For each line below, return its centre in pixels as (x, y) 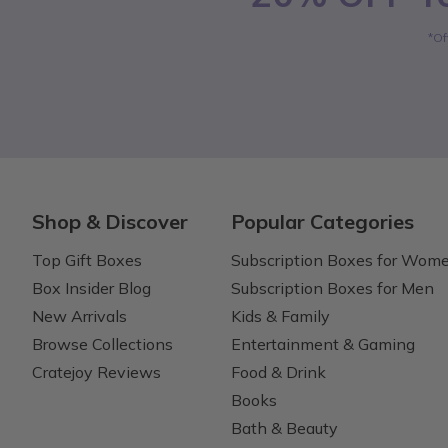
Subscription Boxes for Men (333, 287)
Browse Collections (102, 343)
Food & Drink (279, 371)
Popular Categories (323, 221)
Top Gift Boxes (87, 259)
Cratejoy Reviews (96, 371)
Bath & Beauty (285, 427)
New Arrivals (79, 315)
